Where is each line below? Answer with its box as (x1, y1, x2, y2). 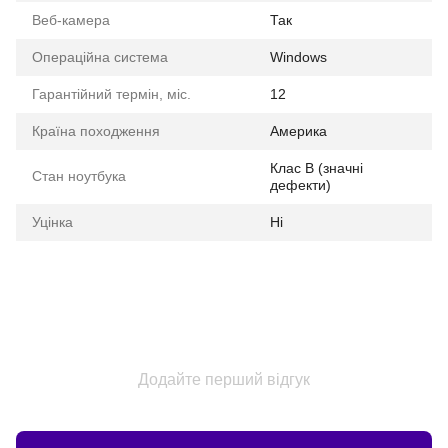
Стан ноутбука (32, 168, 126, 185)
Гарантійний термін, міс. (32, 86, 191, 103)
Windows (270, 49, 327, 66)
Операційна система (32, 49, 168, 66)
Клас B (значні (270, 160, 363, 177)
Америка (270, 123, 327, 140)
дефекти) (270, 177, 331, 194)
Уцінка (32, 214, 73, 231)
